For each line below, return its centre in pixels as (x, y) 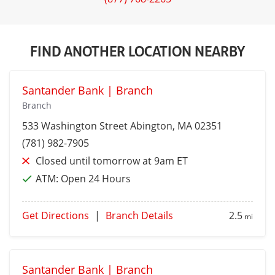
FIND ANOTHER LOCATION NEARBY (137, 51)
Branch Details (139, 216)
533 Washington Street (76, 126)
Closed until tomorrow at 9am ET (112, 161)
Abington (151, 126)
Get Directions (56, 216)
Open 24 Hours (96, 179)
